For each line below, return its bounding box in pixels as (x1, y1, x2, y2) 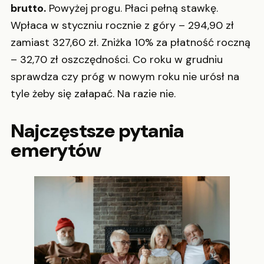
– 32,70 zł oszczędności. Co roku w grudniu (11, 52, 223, 67)
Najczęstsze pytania (11, 118, 184, 143)
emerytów (11, 138, 101, 163)
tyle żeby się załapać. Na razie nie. (11, 87, 176, 101)
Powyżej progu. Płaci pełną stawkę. (46, 1, 218, 15)
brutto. (11, 1, 46, 15)
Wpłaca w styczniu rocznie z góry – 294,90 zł (11, 18, 234, 32)
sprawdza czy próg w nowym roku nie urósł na (11, 70, 239, 84)
